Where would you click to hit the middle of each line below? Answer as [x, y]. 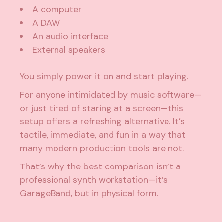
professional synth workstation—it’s [94, 180]
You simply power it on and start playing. [104, 76]
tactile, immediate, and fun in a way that [103, 135]
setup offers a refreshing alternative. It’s [103, 121]
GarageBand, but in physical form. [89, 193]
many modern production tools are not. [102, 148]
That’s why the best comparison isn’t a [101, 166]
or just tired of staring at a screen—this [102, 108]
